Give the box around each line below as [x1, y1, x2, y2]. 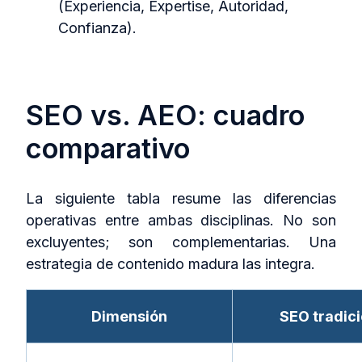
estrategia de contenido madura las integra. [26, 255, 315, 273]
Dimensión [91, 308, 167, 326]
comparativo [26, 131, 190, 165]
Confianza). [58, 19, 137, 37]
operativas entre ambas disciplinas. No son [26, 212, 336, 229]
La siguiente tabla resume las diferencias [26, 190, 336, 208]
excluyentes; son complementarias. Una [26, 234, 336, 251]
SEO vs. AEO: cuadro [26, 98, 305, 132]
